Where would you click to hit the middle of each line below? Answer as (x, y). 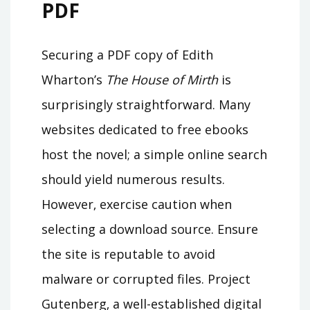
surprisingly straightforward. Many (146, 104)
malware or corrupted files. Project (146, 279)
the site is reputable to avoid (128, 254)
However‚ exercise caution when (137, 204)
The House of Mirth (162, 79)
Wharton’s (74, 79)
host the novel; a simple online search (154, 154)
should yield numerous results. (133, 179)
